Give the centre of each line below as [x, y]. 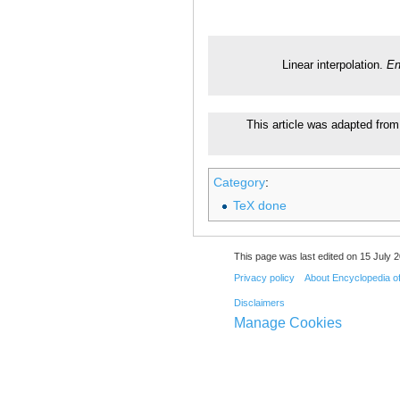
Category [239, 183]
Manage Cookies [287, 322]
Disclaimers [259, 303]
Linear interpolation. [334, 65]
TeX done [259, 205]
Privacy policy [264, 278]
